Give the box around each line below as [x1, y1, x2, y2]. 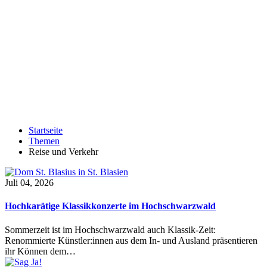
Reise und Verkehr [29, 147, 98, 157]
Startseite [29, 125, 63, 135]
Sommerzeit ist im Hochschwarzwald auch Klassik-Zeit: [5, 224, 216, 235]
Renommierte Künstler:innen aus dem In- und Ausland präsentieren [5, 235, 257, 246]
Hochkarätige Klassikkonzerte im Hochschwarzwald [5, 201, 216, 212]
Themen [29, 136, 60, 146]
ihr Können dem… [5, 246, 76, 256]
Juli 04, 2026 [5, 178, 54, 188]
